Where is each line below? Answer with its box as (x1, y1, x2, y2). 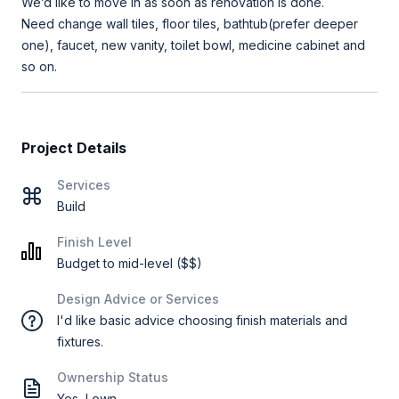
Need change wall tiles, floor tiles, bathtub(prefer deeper (21, 15, 358, 31)
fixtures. (57, 333, 103, 349)
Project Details (21, 138, 126, 157)
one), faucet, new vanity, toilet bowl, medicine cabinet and (21, 37, 365, 53)
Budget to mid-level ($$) (57, 255, 202, 271)
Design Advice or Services (57, 290, 219, 306)
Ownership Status (57, 369, 168, 385)
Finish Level (57, 233, 132, 249)
